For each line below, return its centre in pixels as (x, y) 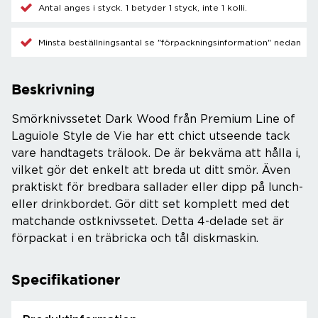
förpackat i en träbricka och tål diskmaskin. (135, 238)
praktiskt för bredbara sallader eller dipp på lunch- (157, 187)
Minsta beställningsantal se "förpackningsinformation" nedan (170, 42)
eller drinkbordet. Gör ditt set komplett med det (150, 204)
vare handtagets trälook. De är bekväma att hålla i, (156, 153)
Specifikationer (66, 279)
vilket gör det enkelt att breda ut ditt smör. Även (151, 170)
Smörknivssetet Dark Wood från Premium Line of (153, 119)
